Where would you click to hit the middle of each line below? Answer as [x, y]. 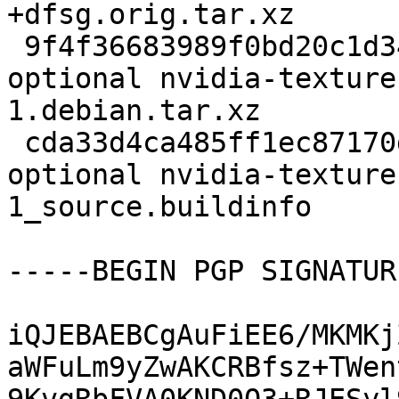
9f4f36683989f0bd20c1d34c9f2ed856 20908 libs [16, 47]
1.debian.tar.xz [134, 111]
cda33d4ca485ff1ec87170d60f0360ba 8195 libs [16, 143]
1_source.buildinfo [159, 207]
